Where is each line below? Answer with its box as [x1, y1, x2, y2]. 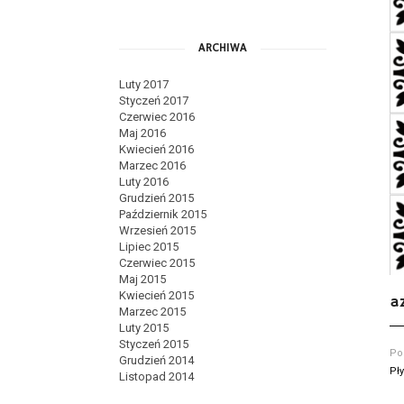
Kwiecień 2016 [119, 142, 194, 156]
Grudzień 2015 [119, 191, 194, 205]
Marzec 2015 [119, 305, 186, 318]
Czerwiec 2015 [119, 256, 195, 270]
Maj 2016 [119, 126, 166, 140]
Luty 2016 [119, 175, 169, 188]
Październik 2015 [119, 207, 207, 221]
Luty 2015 [119, 321, 169, 335]
